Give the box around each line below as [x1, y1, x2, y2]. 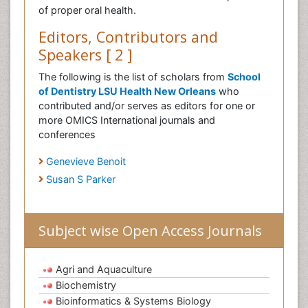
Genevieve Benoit [46, 155, 126, 168]
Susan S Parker [46, 173, 115, 186]
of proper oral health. [38, 4, 136, 16]
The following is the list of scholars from [38, 71, 228, 83]
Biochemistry [56, 279, 116, 291]
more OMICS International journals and [38, 114, 215, 126]
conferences [38, 129, 96, 141]
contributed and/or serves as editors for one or [38, 100, 255, 112]
